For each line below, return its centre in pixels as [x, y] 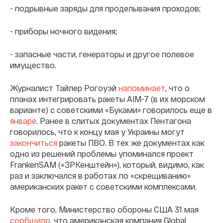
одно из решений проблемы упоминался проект [102, 153]
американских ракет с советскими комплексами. [103, 186]
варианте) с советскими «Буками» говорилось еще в [111, 110]
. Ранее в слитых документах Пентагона [114, 120]
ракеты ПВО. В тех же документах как [131, 142]
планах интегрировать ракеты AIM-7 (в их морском [108, 99]
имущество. [33, 65]
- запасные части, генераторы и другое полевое [102, 54]
